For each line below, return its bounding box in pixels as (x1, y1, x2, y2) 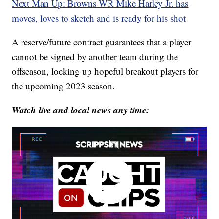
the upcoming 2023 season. (12, 80, 115, 92)
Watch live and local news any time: (12, 103, 150, 117)
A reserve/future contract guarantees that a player (12, 36, 192, 48)
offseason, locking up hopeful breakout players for (12, 65, 199, 78)
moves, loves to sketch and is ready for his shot (12, 12, 186, 24)
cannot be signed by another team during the (12, 50, 178, 63)
